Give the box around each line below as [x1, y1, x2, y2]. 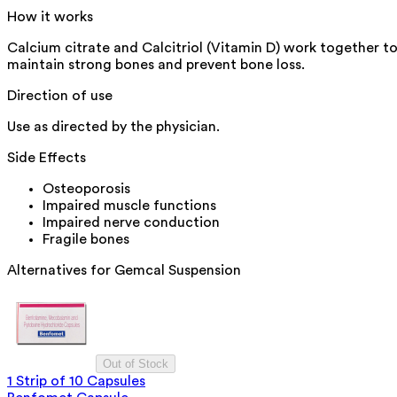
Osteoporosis [43, 182, 130, 197]
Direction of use [7, 89, 113, 104]
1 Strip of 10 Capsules [7, 374, 145, 389]
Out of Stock [103, 357, 168, 371]
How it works [7, 10, 93, 25]
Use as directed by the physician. [7, 120, 220, 135]
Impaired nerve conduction [43, 215, 220, 230]
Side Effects [7, 151, 86, 166]
